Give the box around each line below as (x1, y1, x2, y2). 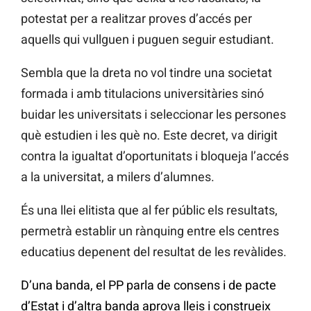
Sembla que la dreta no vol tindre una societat (21, 65, 272, 81)
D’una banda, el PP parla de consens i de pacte (21, 278, 276, 293)
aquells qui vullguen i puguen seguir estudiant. (21, 32, 274, 47)
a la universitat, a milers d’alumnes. (21, 169, 215, 185)
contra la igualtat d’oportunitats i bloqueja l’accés (21, 149, 289, 164)
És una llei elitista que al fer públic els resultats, (21, 203, 278, 218)
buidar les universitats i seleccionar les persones (21, 107, 286, 122)
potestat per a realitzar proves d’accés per (21, 11, 252, 26)
